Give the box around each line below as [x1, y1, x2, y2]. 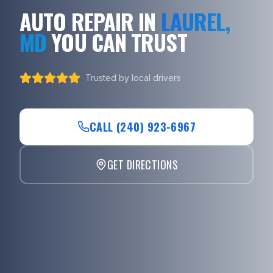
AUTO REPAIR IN [19, 4, 156, 37]
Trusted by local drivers [85, 72, 181, 83]
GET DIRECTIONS [107, 156, 179, 172]
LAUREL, [160, 4, 230, 37]
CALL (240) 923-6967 [89, 118, 196, 135]
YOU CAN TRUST [51, 25, 187, 58]
